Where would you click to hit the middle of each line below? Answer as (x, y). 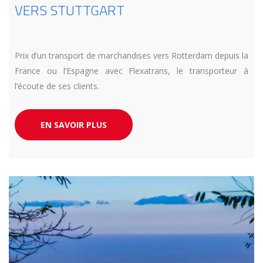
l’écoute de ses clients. (57, 86)
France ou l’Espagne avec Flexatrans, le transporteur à (131, 70)
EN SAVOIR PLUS (74, 124)
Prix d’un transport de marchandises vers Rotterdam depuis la (131, 55)
